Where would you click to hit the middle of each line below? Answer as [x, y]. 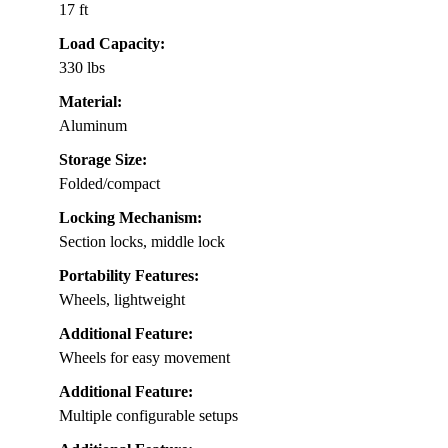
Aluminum [93, 126]
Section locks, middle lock [142, 242]
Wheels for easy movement [144, 358]
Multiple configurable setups [148, 416]
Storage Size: [103, 160]
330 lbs [82, 68]
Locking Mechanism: [130, 218]
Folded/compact [109, 184]
